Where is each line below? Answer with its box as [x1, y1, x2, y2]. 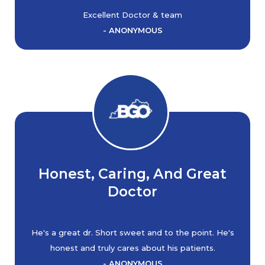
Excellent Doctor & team [83, 10, 182, 20]
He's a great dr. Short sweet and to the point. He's [31, 228, 234, 237]
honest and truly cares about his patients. [50, 243, 215, 253]
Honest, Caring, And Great [38, 165, 227, 182]
